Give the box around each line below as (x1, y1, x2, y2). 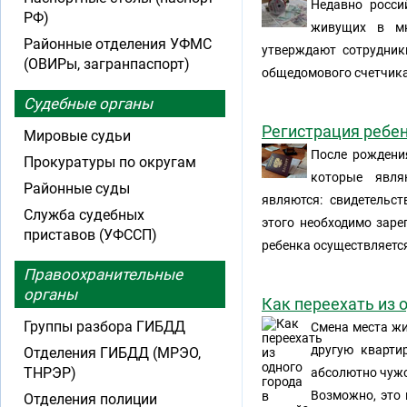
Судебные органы (24, 94, 153, 113)
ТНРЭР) (24, 364, 76, 382)
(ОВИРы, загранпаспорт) (24, 55, 190, 73)
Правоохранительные (24, 265, 183, 283)
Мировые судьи (24, 127, 131, 144)
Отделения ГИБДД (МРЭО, (24, 344, 201, 362)
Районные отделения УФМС (24, 35, 212, 53)
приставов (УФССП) (24, 226, 157, 243)
